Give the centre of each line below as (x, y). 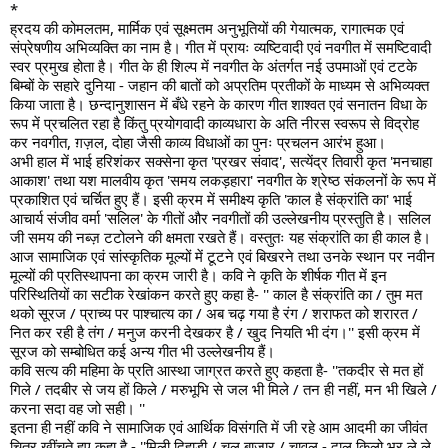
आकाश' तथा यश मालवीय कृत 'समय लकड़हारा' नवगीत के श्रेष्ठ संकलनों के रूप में (223, 180)
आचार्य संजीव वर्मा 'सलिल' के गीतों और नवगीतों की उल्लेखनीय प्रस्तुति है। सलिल (220, 218)
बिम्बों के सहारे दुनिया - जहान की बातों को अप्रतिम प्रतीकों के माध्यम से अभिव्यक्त (219, 85)
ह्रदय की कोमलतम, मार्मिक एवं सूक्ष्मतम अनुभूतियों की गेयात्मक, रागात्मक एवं (207, 28)
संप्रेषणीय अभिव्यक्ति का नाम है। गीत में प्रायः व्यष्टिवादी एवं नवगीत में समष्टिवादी (220, 47)
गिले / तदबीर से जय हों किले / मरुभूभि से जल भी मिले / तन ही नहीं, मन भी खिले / (223, 389)
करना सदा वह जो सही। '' (77, 408)
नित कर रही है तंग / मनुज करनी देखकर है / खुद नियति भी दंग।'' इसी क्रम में (215, 332)
